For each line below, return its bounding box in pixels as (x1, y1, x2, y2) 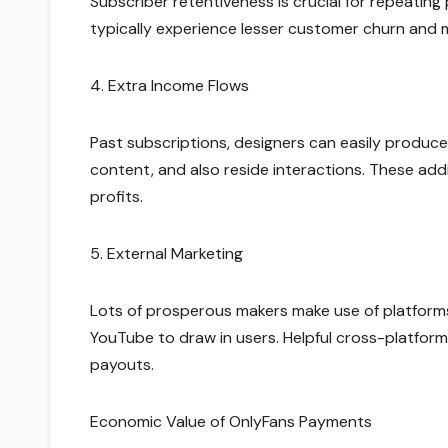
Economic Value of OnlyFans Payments (90, 411, 372, 433)
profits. (90, 186, 143, 208)
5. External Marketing (90, 243, 243, 265)
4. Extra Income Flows (90, 75, 249, 97)
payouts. (90, 354, 154, 376)
